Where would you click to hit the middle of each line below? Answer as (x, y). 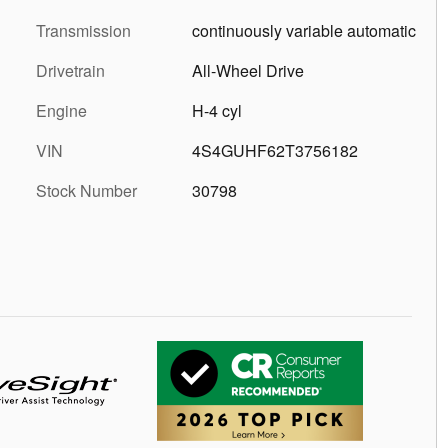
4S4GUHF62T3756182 (275, 150)
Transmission (83, 30)
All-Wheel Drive (248, 70)
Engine (61, 110)
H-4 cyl (217, 110)
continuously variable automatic (304, 30)
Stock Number (86, 190)
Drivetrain (70, 70)
